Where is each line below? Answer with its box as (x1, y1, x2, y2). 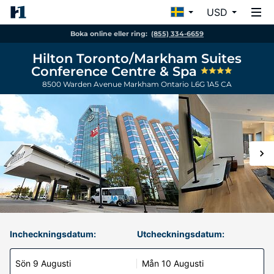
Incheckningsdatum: (10, 229, 96, 239)
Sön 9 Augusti (15, 258, 71, 268)
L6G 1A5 (191, 80, 221, 89)
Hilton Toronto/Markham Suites (32, 51, 242, 66)
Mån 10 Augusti (142, 258, 204, 268)
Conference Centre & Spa (31, 64, 201, 79)
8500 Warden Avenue (42, 80, 124, 89)
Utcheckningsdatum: (137, 229, 224, 239)
